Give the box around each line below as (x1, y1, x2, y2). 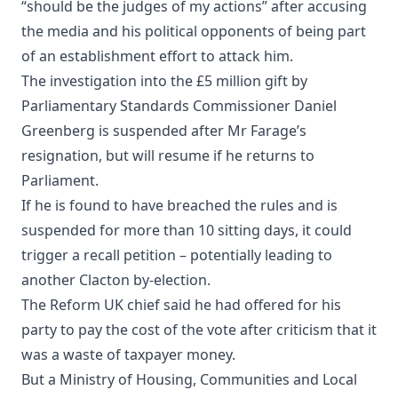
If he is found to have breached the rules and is (21, 195, 338, 216)
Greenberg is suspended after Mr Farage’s (21, 121, 306, 141)
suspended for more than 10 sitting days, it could (21, 220, 352, 241)
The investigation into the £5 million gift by (21, 71, 307, 92)
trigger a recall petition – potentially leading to (21, 245, 332, 266)
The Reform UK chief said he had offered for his (21, 295, 341, 315)
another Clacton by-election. (21, 270, 211, 291)
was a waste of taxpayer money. (21, 345, 235, 365)
